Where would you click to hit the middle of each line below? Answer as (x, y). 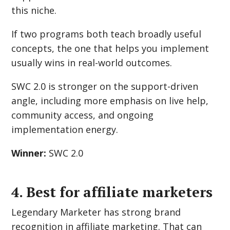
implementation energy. (65, 129)
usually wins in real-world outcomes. (92, 63)
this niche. (34, 10)
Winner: (29, 153)
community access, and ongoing (83, 115)
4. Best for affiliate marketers (112, 192)
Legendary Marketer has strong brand (96, 212)
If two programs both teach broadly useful (107, 34)
